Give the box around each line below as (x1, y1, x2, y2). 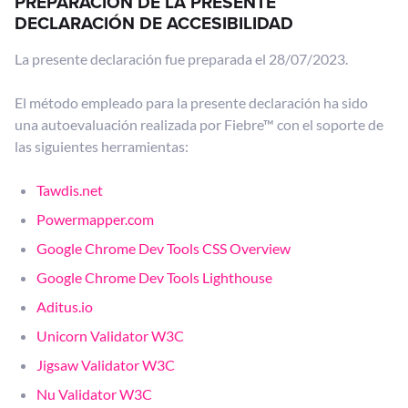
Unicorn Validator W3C (36, 327, 184, 344)
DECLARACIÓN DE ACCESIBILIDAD (15, 10, 293, 36)
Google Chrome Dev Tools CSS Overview (36, 240, 291, 257)
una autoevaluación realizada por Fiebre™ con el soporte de (15, 116, 383, 133)
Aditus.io (36, 298, 93, 315)
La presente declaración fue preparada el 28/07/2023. (15, 50, 348, 67)
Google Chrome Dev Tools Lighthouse (36, 269, 272, 286)
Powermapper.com (36, 210, 154, 228)
